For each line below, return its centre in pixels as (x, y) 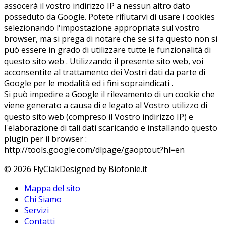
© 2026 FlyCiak (32, 169)
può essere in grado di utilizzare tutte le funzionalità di (107, 50)
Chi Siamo (43, 200)
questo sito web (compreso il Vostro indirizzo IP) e (99, 117)
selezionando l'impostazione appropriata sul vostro (102, 28)
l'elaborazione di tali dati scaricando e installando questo (111, 128)
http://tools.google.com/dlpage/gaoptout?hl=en (94, 150)
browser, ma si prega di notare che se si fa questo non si (111, 39)
